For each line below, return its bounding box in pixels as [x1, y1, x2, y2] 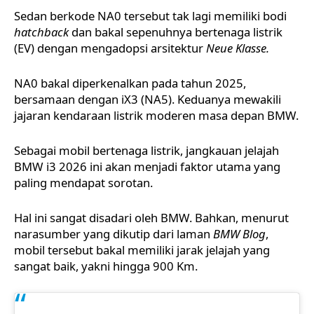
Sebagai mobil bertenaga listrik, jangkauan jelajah [14, 142, 279, 158]
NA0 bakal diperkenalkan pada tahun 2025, [14, 74, 246, 91]
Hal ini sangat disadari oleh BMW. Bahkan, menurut [14, 209, 289, 226]
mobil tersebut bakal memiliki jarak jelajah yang [14, 241, 270, 258]
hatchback [14, 23, 69, 40]
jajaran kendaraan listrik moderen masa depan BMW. [14, 107, 299, 123]
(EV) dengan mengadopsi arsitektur [14, 39, 206, 56]
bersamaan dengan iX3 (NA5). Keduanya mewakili [14, 90, 281, 107]
